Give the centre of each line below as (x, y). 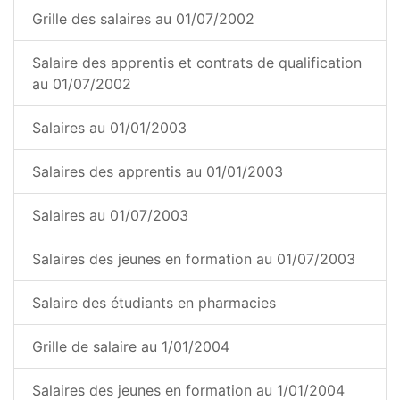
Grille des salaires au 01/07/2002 (143, 19)
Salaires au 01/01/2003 (109, 128)
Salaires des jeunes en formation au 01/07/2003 (194, 259)
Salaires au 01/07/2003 (110, 216)
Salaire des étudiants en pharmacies (154, 303)
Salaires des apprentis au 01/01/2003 (158, 172)
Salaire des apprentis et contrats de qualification (197, 63)
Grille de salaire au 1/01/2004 (131, 347)
